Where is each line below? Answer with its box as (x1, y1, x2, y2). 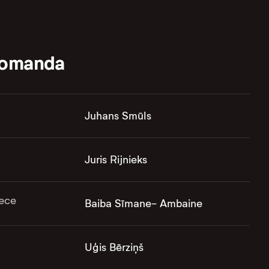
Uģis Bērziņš (84, 241, 144, 255)
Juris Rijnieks (84, 153, 147, 167)
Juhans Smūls (84, 109, 151, 123)
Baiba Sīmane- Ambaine (84, 197, 202, 211)
